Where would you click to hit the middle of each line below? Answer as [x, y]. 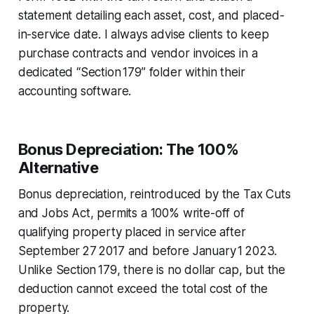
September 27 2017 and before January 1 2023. [148, 251]
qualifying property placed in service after [132, 232]
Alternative [58, 167]
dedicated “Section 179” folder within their [131, 72]
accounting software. [75, 91]
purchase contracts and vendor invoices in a [138, 53]
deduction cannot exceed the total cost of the [143, 288]
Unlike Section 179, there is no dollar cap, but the [152, 269]
